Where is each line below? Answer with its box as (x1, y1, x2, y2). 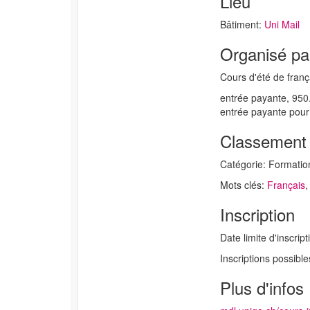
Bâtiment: (219, 17, 264, 31)
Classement (219, 129, 307, 153)
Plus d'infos (219, 275, 304, 300)
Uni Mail (264, 17, 300, 31)
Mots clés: (219, 178, 267, 192)
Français (266, 178, 305, 192)
